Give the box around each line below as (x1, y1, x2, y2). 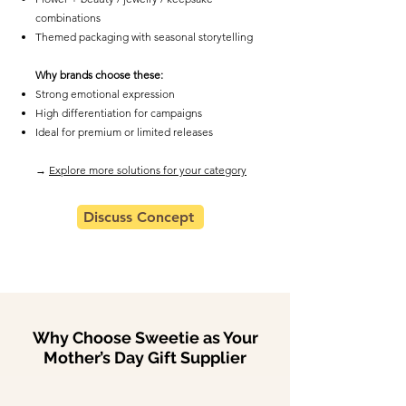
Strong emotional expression (35, 87, 175, 101)
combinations (35, 11, 101, 24)
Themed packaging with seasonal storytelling (35, 30, 253, 43)
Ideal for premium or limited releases (35, 125, 213, 139)
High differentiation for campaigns (35, 106, 202, 120)
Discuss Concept (83, 208, 194, 226)
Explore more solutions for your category (49, 163, 246, 177)
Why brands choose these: (35, 68, 163, 82)
